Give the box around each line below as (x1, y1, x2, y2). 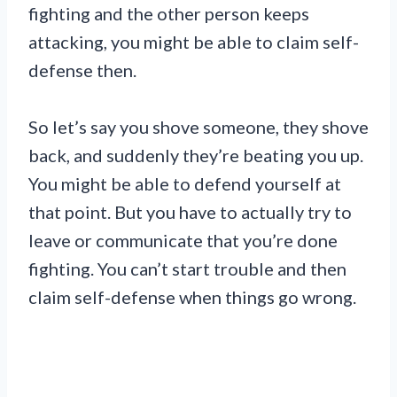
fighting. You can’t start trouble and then (28, 258, 346, 280)
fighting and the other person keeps (28, 3, 309, 25)
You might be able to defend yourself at (28, 173, 341, 195)
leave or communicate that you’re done (28, 230, 338, 252)
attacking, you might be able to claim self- (28, 31, 359, 53)
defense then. (28, 59, 136, 82)
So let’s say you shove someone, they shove (28, 116, 369, 138)
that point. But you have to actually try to (28, 201, 352, 223)
